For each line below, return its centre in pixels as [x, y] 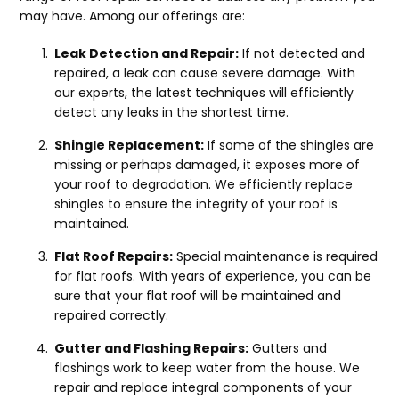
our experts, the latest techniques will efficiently [204, 93]
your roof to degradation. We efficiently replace [204, 185]
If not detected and [302, 54]
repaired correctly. [112, 316]
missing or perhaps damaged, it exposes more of [208, 165]
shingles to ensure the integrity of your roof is [196, 204]
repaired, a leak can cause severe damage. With [205, 73]
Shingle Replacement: [130, 146]
